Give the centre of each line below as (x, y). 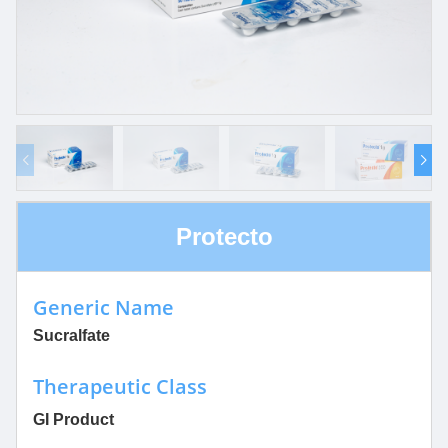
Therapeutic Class (120, 387)
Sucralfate (71, 336)
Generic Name (103, 308)
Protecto (224, 237)
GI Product (73, 420)
